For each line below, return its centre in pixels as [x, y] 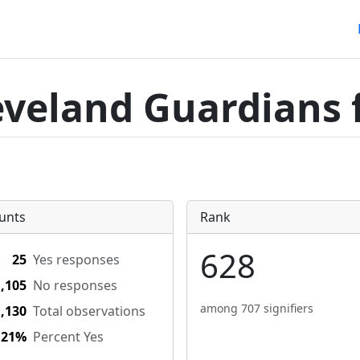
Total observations [89, 311]
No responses [75, 285]
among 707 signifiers [257, 308]
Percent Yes [68, 337]
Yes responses [76, 260]
